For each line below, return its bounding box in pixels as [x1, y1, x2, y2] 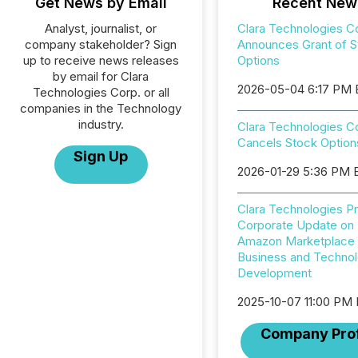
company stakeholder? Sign [25, 37, 177, 52]
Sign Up [74, 148, 129, 165]
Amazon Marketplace [237, 233, 355, 249]
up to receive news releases [22, 53, 179, 68]
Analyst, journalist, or [45, 21, 157, 36]
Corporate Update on [237, 217, 354, 233]
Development [237, 265, 312, 280]
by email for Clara [53, 69, 149, 84]
